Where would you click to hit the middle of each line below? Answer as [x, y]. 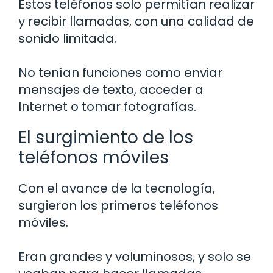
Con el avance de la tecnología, [117, 189]
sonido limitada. [67, 39]
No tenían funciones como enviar [120, 73]
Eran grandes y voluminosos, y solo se [135, 257]
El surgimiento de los [106, 138]
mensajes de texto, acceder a [111, 90]
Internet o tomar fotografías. [107, 107]
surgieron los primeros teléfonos [118, 206]
